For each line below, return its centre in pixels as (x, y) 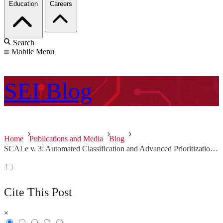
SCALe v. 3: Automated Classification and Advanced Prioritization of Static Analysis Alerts (214, 149)
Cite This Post (38, 192)
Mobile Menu (33, 52)
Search (24, 43)
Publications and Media (66, 139)
